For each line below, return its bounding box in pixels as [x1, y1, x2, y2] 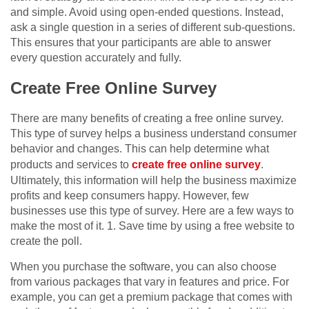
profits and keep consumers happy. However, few [10, 190, 249, 202]
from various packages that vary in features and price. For [10, 276, 289, 288]
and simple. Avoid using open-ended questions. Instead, [10, 6, 283, 19]
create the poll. [10, 235, 82, 248]
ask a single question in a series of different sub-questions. [10, 21, 295, 34]
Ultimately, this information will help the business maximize [10, 175, 297, 187]
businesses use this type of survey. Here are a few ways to [10, 205, 294, 217]
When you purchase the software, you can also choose [10, 261, 277, 273]
